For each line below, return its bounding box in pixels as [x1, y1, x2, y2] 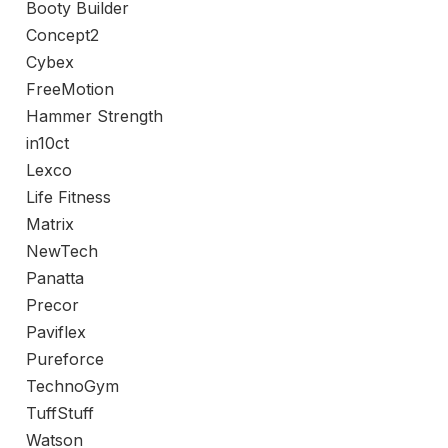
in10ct [26, 132, 69, 153]
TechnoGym [26, 375, 119, 396]
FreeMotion [26, 78, 114, 99]
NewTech [26, 240, 98, 261]
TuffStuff [26, 402, 94, 423]
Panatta [26, 267, 84, 288]
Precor [26, 294, 79, 315]
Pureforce [26, 348, 104, 369]
